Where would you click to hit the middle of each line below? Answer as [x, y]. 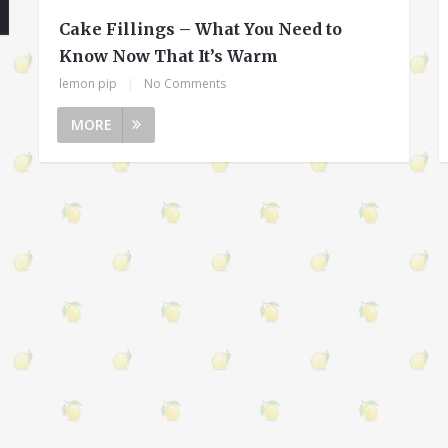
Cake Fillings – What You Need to [201, 28]
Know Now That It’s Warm [169, 55]
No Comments [185, 83]
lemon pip [88, 83]
